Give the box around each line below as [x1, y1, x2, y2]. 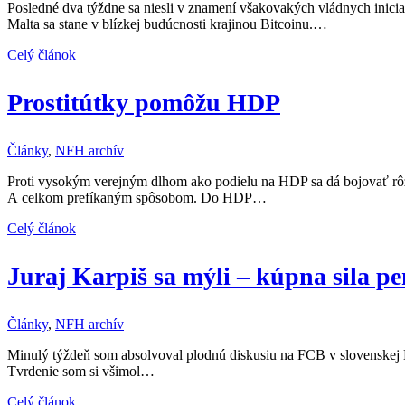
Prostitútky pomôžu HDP [7, 88, 280, 117]
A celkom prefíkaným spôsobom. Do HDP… [7, 189, 267, 205]
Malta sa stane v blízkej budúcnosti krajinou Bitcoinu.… [7, 15, 327, 32]
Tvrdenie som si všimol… [7, 363, 155, 379]
